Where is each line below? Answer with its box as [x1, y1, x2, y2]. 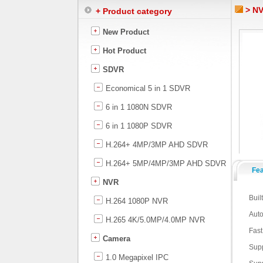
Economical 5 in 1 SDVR [103, 84, 190, 93]
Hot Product [100, 46, 146, 55]
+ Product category [96, 6, 172, 16]
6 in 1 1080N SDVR [103, 103, 172, 112]
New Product [100, 28, 149, 36]
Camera [100, 234, 130, 243]
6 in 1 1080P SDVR [103, 122, 172, 130]
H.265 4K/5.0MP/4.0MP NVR [103, 215, 205, 224]
